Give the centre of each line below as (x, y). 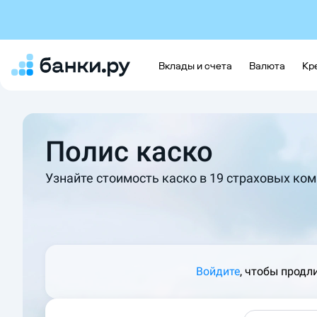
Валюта (267, 66)
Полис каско (129, 152)
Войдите (218, 271)
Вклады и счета (195, 66)
